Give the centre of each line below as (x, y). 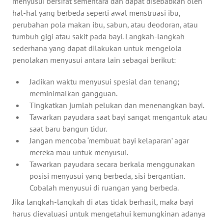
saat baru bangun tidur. (68, 128)
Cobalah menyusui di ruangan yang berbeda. (104, 187)
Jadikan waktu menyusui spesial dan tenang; (104, 81)
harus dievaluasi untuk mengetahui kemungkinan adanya (109, 213)
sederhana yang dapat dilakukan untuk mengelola (97, 48)
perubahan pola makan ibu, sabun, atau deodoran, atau (105, 24)
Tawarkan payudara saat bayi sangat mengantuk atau (118, 117)
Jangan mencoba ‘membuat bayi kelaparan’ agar (109, 140)
